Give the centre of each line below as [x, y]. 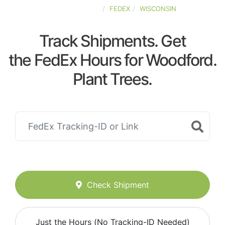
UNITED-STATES [74, 9]
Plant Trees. [113, 79]
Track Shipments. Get [113, 41]
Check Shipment [118, 185]
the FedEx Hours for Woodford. [113, 60]
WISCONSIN [158, 9]
